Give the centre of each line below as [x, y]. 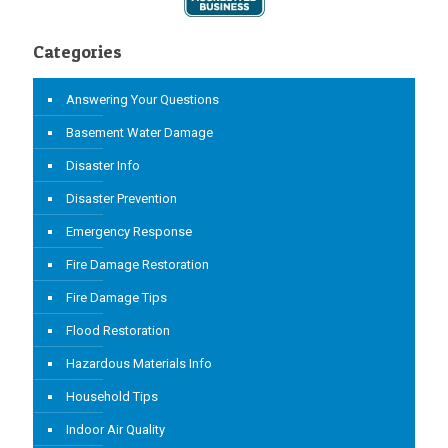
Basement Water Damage [139, 132]
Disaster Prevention [121, 198]
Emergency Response [129, 231]
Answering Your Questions [142, 99]
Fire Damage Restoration [137, 264]
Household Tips [112, 396]
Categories [77, 51]
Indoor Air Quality [115, 429]
